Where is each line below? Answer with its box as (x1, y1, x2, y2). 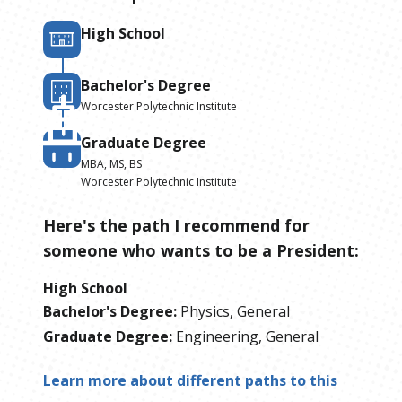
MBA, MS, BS (81, 155, 142, 171)
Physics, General (180, 301, 290, 321)
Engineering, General (176, 326, 319, 346)
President (276, 239, 354, 261)
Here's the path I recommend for (43, 214, 310, 236)
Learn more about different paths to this (43, 370, 337, 390)
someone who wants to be (43, 239, 258, 261)
